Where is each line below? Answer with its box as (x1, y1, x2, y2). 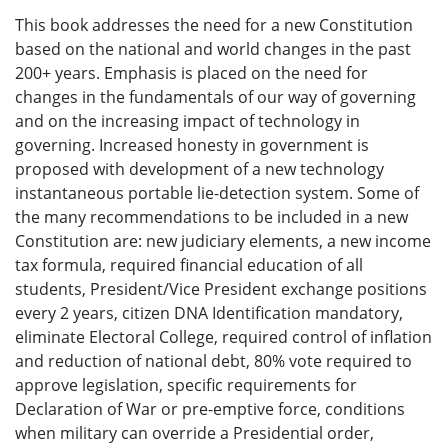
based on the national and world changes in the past (15, 37, 411, 60)
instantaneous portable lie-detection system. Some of (15, 181, 419, 204)
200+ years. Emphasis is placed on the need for (15, 61, 368, 84)
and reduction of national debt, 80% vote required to (15, 349, 412, 372)
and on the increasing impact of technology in (15, 109, 360, 132)
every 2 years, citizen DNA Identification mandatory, (15, 301, 403, 324)
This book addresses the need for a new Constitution (15, 13, 413, 36)
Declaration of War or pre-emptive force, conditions (15, 397, 405, 420)
